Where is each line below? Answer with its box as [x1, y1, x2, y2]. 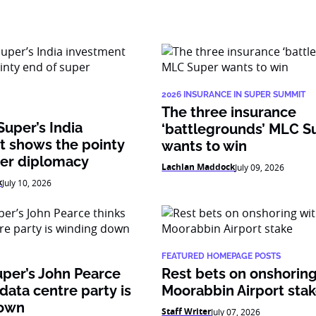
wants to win [162, 138, 248, 154]
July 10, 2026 [1, 177, 51, 188]
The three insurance [162, 104, 297, 121]
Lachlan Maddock [162, 161, 236, 173]
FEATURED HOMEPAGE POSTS [162, 251, 281, 261]
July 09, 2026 [235, 162, 285, 173]
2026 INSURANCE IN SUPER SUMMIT [162, 90, 306, 99]
